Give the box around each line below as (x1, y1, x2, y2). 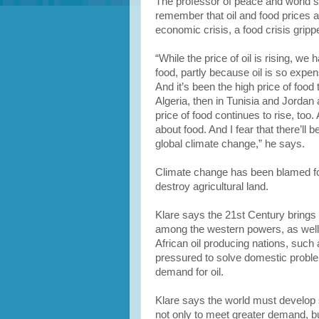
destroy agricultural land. (155, 181, 268, 192)
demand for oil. (155, 266, 224, 278)
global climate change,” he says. (155, 138, 305, 150)
